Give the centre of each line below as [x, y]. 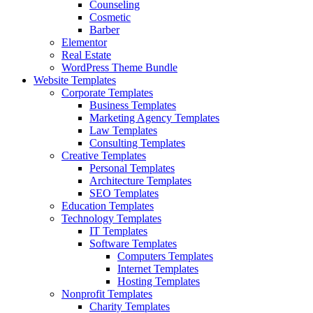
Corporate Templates [107, 93]
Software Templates [133, 243]
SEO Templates [124, 193]
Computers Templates [165, 256]
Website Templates [75, 80]
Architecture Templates [140, 181]
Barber [104, 30]
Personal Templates [132, 168]
